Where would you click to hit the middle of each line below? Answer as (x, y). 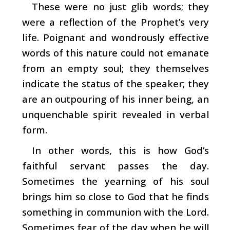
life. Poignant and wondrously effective (116, 37)
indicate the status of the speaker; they (116, 83)
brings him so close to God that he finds (116, 196)
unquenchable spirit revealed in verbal (116, 114)
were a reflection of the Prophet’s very (116, 22)
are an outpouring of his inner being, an (116, 99)
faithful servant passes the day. (116, 165)
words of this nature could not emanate (116, 52)
